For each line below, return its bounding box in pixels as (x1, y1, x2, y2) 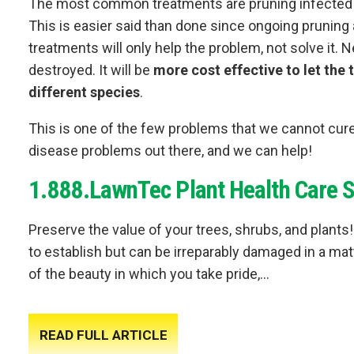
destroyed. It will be (28, 62, 153, 79)
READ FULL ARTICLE (39, 327, 168, 344)
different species (28, 84, 140, 101)
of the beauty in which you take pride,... (28, 265, 269, 283)
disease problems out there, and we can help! (28, 142, 312, 160)
